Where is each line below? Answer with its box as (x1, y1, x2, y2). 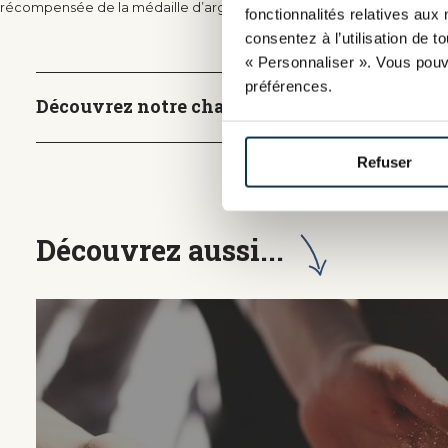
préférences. (244, 77, 333, 95)
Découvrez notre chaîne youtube (36, 94, 335, 119)
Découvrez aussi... (36, 230, 285, 269)
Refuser (357, 153, 412, 171)
